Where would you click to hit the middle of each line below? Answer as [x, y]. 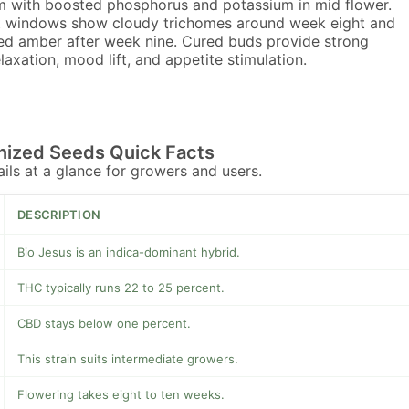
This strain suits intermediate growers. [128, 359]
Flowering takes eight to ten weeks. [121, 395]
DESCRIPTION [59, 215]
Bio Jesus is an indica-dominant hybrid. [129, 252]
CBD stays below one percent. [104, 324]
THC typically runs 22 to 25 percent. [121, 288]
